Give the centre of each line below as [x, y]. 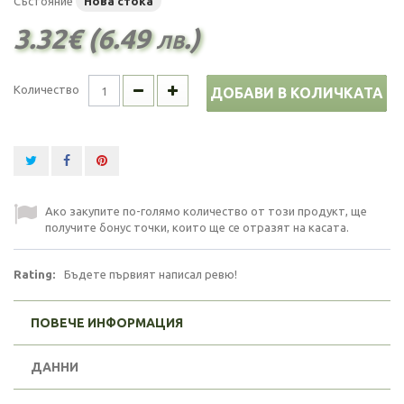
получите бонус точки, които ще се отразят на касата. [197, 227]
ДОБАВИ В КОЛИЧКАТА [297, 93]
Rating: [34, 274]
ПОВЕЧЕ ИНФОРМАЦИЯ [107, 323]
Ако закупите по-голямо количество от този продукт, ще [206, 211]
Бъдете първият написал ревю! [151, 274]
